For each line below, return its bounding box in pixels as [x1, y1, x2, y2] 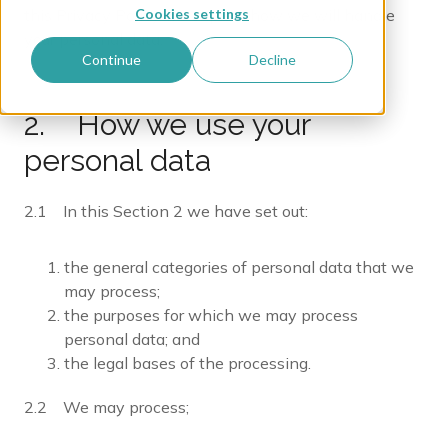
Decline [249, 51, 297, 69]
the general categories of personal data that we [64, 257, 414, 277]
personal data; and [64, 329, 200, 349]
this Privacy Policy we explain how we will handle [24, 5, 395, 25]
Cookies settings [135, 4, 249, 22]
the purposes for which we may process [64, 305, 358, 325]
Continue [81, 51, 141, 69]
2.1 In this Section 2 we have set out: [24, 201, 308, 221]
